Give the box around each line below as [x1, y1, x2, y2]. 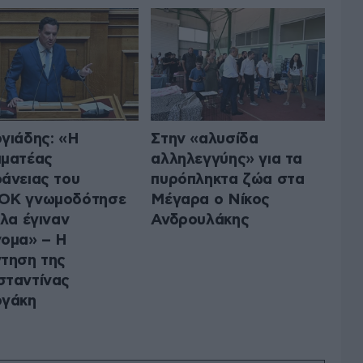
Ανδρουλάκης [151, 211, 250, 228]
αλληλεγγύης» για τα [151, 151, 303, 167]
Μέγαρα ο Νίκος [151, 191, 270, 207]
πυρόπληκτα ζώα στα [151, 171, 305, 187]
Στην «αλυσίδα [151, 130, 258, 147]
